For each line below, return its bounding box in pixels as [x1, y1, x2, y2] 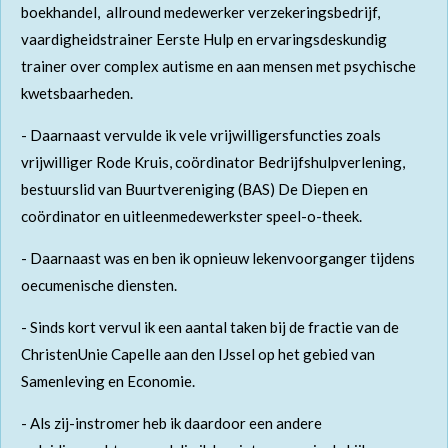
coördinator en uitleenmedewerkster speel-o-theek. [21, 207, 362, 226]
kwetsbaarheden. [21, 84, 136, 103]
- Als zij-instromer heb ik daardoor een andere [21, 414, 322, 433]
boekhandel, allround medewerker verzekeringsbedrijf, [21, 3, 380, 22]
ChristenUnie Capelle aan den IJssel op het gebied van [21, 345, 375, 364]
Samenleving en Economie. [21, 372, 198, 391]
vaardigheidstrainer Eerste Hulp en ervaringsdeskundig [21, 30, 387, 49]
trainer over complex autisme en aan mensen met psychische [21, 57, 416, 76]
